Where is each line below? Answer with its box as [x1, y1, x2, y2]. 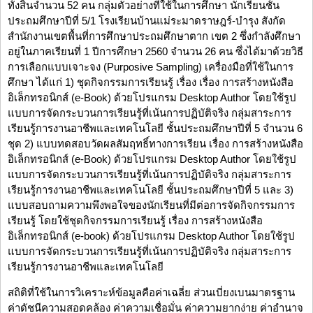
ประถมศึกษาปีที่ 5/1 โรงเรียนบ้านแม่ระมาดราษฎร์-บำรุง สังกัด [8, 15, 286, 27]
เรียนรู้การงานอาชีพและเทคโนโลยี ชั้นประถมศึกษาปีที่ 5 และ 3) [8, 184, 293, 196]
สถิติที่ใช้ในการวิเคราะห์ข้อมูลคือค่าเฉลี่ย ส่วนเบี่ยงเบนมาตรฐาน [8, 286, 295, 299]
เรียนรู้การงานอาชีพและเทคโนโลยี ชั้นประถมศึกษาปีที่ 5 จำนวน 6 [8, 122, 303, 135]
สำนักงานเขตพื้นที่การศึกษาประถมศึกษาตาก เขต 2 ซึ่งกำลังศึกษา [8, 30, 300, 43]
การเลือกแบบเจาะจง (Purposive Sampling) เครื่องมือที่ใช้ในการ [8, 61, 293, 73]
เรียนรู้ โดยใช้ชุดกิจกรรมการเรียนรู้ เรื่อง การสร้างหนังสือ [8, 214, 263, 227]
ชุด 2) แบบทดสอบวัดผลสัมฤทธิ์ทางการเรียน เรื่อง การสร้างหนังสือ [8, 138, 303, 150]
